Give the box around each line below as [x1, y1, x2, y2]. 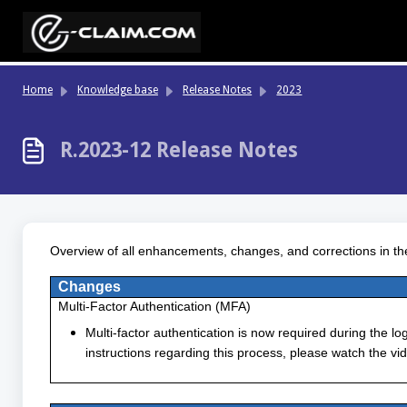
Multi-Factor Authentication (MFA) [57, 299, 251, 314]
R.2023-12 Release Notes [60, 137, 299, 162]
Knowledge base [76, 84, 158, 96]
